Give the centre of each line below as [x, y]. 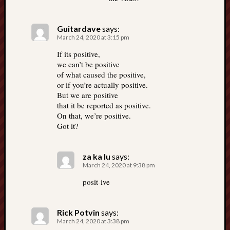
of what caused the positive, [101, 74]
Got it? [68, 126]
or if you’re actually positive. [102, 85]
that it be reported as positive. [104, 105]
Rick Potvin [78, 212]
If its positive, [79, 54]
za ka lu [97, 156]
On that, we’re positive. [94, 116]
